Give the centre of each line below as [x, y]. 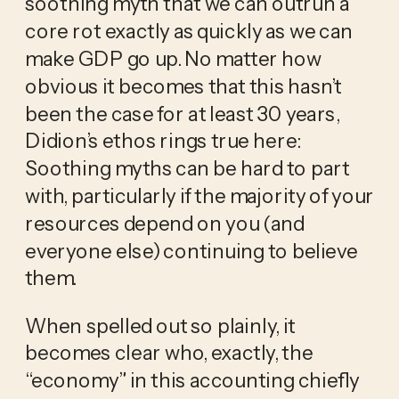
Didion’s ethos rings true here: [163, 141]
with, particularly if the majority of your [199, 195]
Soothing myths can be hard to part [187, 168]
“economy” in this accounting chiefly [192, 380]
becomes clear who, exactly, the [169, 353]
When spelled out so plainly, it [160, 326]
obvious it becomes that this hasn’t [183, 86]
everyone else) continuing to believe [191, 251]
